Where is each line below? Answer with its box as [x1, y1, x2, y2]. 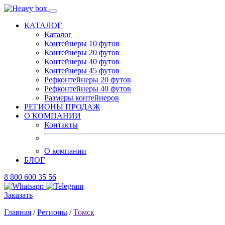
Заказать [4, 191, 33, 199]
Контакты [44, 121, 78, 129]
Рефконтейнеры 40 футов [44, 84, 131, 93]
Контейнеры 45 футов [44, 66, 120, 75]
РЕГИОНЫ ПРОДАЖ [24, 102, 100, 111]
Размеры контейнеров [44, 93, 119, 102]
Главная [4, 208, 31, 216]
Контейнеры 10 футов [44, 39, 120, 48]
